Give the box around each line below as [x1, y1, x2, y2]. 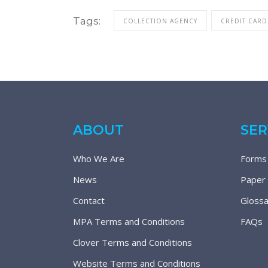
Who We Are [73, 153, 124, 165]
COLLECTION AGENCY [123, 17, 197, 26]
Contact [73, 194, 105, 206]
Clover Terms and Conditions [73, 236, 192, 248]
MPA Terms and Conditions [73, 215, 185, 227]
